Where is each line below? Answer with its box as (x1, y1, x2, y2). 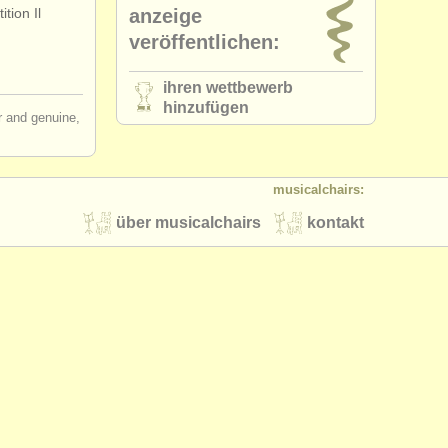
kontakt (307, 214, 364, 232)
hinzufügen (163, 99, 249, 116)
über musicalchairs (116, 214, 261, 232)
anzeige (129, 5, 202, 27)
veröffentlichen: (129, 31, 280, 53)
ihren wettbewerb (163, 79, 293, 96)
